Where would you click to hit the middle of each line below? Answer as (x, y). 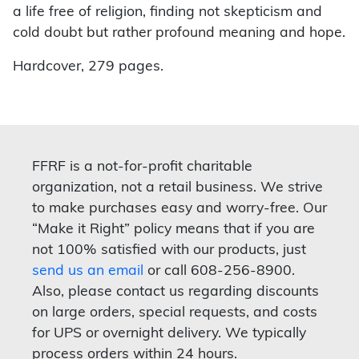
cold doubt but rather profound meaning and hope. (179, 34)
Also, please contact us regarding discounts (175, 292)
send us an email (88, 272)
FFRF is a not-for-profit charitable (142, 167)
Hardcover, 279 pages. (88, 67)
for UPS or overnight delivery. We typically (169, 334)
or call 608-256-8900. (219, 272)
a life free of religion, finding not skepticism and (167, 13)
